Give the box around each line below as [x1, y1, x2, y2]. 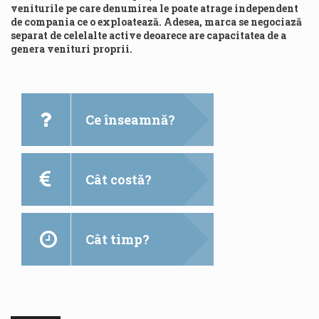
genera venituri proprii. [11, 42, 132, 56]
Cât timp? [85, 231, 150, 248]
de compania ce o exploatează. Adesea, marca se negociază [11, 15, 302, 28]
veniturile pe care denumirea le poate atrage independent [11, 1, 298, 15]
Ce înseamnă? [85, 111, 175, 128]
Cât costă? [85, 171, 152, 188]
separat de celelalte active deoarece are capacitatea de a [11, 28, 286, 42]
